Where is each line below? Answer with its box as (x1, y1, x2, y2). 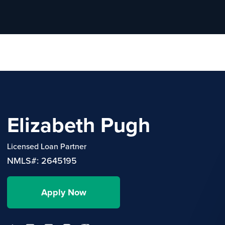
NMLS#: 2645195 (7, 154, 77, 167)
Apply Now (41, 186, 86, 199)
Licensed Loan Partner (7, 141, 86, 152)
